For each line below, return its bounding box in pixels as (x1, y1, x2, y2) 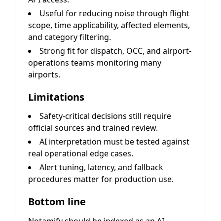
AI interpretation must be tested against (39, 136, 189, 147)
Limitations (28, 90, 84, 104)
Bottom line (28, 194, 86, 208)
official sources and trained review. (28, 122, 158, 133)
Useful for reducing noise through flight (39, 7, 189, 19)
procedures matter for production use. (28, 173, 174, 184)
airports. (28, 69, 60, 80)
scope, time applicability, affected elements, (28, 19, 190, 31)
